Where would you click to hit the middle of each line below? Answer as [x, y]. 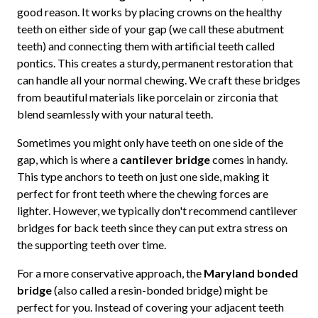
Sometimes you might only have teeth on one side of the [150, 142]
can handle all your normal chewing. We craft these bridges [158, 79]
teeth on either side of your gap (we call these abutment [150, 28]
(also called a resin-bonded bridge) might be [159, 290]
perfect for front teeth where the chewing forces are [142, 193]
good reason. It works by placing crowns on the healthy [149, 11]
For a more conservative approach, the [110, 273]
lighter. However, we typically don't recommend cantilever [157, 210]
